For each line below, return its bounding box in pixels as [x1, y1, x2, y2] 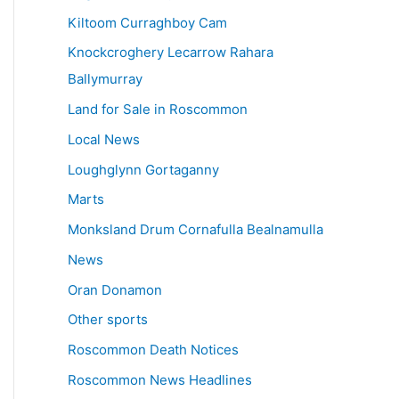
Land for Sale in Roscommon [68, 101, 248, 118]
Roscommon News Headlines [68, 370, 252, 388]
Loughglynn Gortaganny [68, 160, 219, 178]
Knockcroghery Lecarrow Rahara [68, 44, 273, 61]
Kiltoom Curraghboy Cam [68, 13, 227, 31]
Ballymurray [68, 70, 142, 88]
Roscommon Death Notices [68, 341, 239, 359]
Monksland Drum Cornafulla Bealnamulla [68, 221, 323, 239]
